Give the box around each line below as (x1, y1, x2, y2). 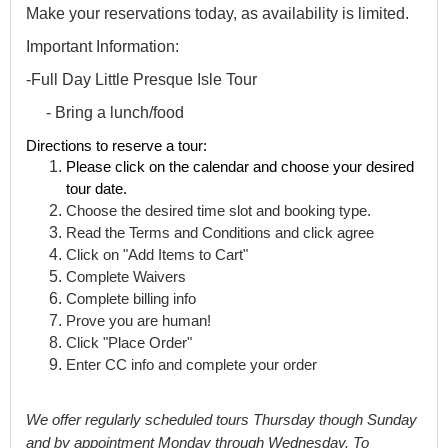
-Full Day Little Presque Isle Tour (26, 71, 257, 88)
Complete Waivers (66, 269, 186, 285)
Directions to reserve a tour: (26, 138, 207, 154)
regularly (85, 412, 141, 428)
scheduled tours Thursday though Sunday (141, 412, 417, 428)
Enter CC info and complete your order (66, 357, 317, 373)
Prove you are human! (66, 313, 211, 329)
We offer (26, 412, 85, 428)
